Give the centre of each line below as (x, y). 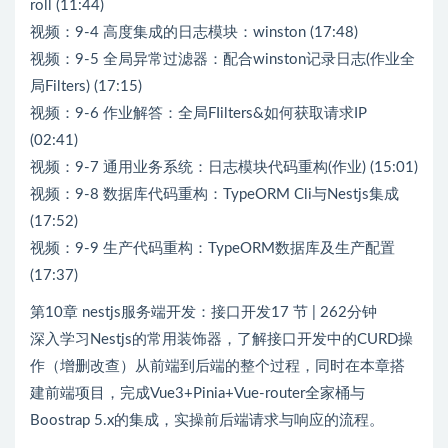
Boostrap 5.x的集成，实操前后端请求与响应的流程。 (207, 420)
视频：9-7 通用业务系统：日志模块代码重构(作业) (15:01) (224, 167)
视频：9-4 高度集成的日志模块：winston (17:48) (194, 32)
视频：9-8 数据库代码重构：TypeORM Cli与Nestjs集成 (214, 194)
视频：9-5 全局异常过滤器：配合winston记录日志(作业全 (222, 59)
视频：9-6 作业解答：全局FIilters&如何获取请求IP (198, 113)
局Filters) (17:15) (86, 86)
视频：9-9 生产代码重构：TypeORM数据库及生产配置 (212, 248)
